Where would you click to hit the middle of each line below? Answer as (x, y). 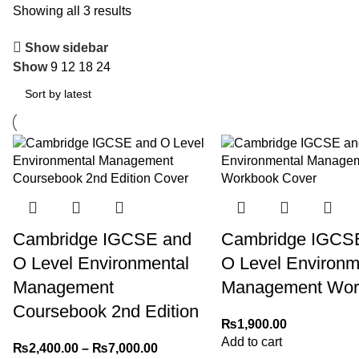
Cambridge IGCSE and (102, 239)
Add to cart (251, 342)
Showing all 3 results (72, 11)
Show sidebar (67, 47)
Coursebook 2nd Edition (105, 311)
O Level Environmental (101, 263)
